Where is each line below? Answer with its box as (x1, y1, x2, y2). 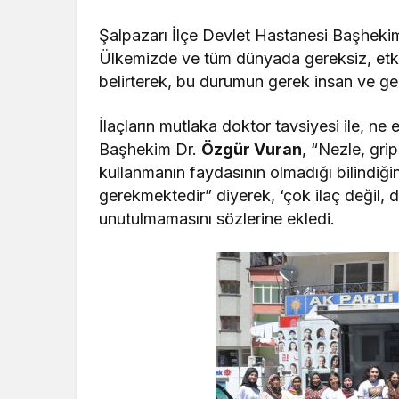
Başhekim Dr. (99, 140, 202, 159)
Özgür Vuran (201, 140, 303, 159)
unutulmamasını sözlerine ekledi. (99, 209, 336, 229)
